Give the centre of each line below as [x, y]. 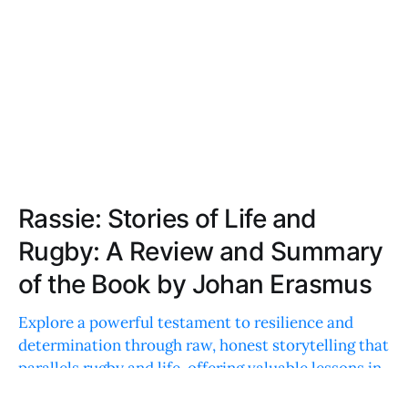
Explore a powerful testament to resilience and [186, 322]
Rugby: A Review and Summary [201, 251]
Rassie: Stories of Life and [168, 218]
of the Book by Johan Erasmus [195, 284]
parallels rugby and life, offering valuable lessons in [200, 367]
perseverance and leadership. [122, 390]
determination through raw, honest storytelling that [204, 345]
